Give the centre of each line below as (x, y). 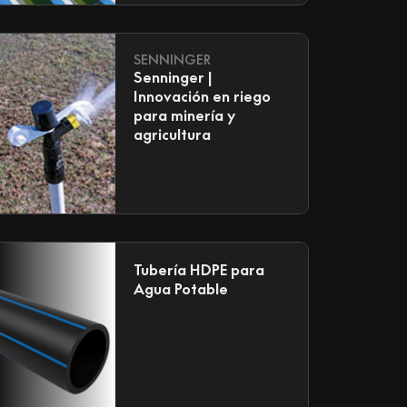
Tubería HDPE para (199, 270)
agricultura (172, 135)
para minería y (184, 116)
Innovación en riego (202, 97)
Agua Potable (180, 289)
